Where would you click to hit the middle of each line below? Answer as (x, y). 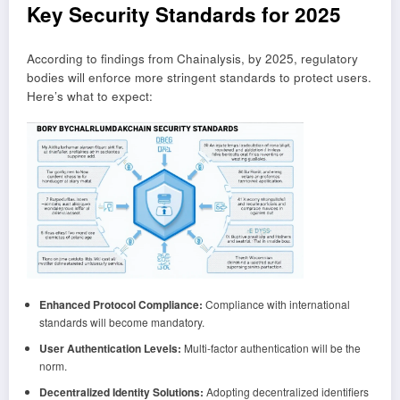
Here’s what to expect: (90, 96)
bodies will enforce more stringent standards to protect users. (199, 78)
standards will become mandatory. (121, 322)
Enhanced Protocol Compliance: (121, 305)
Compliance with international (276, 304)
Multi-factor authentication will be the (271, 348)
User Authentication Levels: (110, 349)
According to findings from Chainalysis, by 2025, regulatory (192, 59)
